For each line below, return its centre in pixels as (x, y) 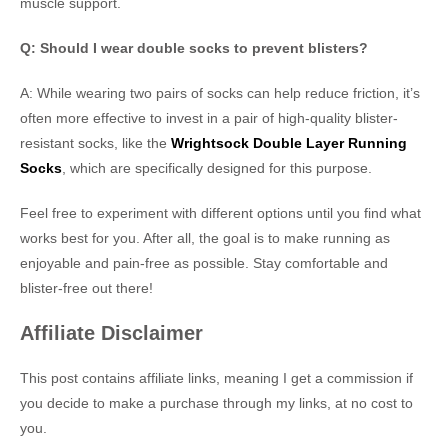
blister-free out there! (86, 288)
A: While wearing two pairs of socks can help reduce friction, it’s (220, 93)
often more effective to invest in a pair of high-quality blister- (209, 118)
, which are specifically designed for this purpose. (217, 168)
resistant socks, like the (95, 143)
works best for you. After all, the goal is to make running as (205, 238)
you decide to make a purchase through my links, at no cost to (216, 403)
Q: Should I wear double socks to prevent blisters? (194, 48)
